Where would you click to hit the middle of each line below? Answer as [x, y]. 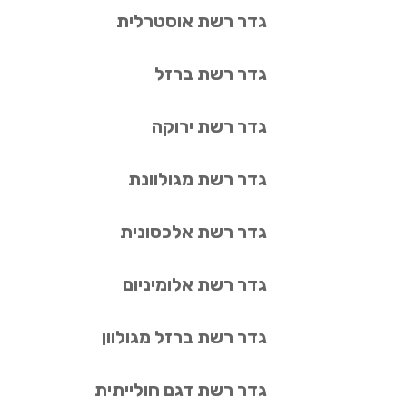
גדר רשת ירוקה [209, 127]
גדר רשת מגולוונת [197, 179]
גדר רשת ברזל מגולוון [184, 338]
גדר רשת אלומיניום [194, 285]
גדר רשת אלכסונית [193, 232]
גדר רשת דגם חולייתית [180, 390]
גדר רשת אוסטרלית [191, 21]
